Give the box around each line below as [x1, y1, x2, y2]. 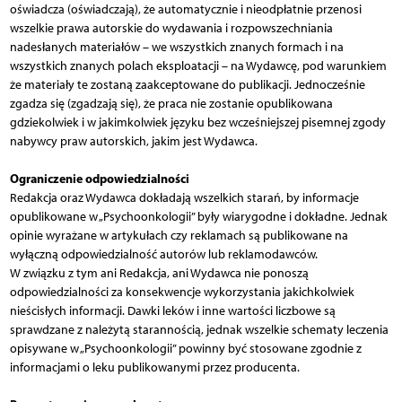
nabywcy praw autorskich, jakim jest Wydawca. [9, 133, 258, 149]
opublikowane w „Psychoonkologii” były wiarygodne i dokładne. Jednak [9, 208, 388, 224]
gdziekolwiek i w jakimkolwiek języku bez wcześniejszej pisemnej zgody [9, 114, 386, 130]
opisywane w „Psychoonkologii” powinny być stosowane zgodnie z [9, 340, 362, 356]
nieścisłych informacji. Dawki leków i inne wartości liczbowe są [9, 302, 336, 319]
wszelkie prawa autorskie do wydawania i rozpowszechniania [9, 20, 333, 36]
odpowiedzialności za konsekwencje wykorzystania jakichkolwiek [9, 284, 354, 300]
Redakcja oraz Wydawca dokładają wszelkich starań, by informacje [9, 189, 359, 205]
